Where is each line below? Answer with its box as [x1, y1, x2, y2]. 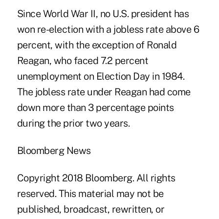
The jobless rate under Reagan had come [17, 86, 191, 98]
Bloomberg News [17, 145, 91, 157]
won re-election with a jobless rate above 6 [17, 23, 199, 36]
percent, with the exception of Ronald [17, 39, 177, 51]
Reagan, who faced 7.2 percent [17, 55, 149, 67]
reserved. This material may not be [17, 188, 164, 200]
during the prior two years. [17, 117, 130, 130]
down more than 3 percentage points [17, 102, 174, 114]
